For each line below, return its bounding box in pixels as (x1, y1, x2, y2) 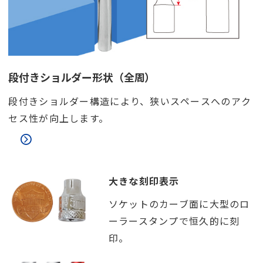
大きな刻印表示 (108, 174, 180, 188)
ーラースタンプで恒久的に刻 (108, 214, 240, 228)
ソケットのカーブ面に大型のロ (108, 197, 250, 211)
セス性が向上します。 (8, 111, 109, 126)
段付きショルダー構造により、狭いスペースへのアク (8, 94, 252, 109)
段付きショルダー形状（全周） (8, 69, 156, 85)
